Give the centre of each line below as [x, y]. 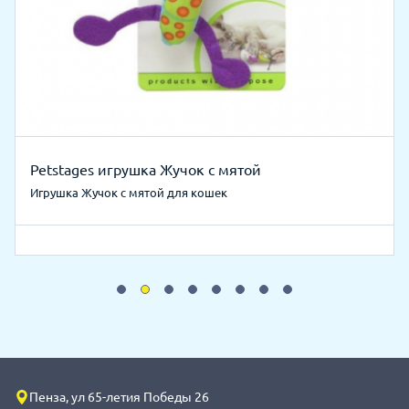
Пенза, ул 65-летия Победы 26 [119, 397]
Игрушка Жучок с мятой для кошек [129, 192]
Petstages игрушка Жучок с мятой [146, 169]
